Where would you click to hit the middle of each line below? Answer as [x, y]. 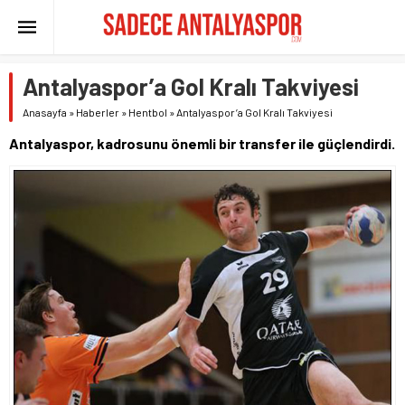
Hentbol [148, 112]
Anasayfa [45, 112]
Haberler [98, 112]
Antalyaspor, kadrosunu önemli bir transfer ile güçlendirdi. [202, 143]
